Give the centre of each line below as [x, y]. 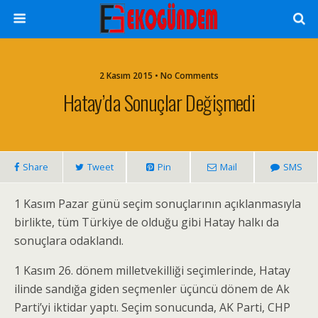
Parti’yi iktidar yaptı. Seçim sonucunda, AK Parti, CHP [152, 307]
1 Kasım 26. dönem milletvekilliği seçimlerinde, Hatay [152, 270]
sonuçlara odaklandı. [69, 241]
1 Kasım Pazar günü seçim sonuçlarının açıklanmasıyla [158, 204]
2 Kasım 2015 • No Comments [159, 76]
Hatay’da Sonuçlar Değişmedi [159, 102]
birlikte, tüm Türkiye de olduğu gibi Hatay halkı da [147, 222]
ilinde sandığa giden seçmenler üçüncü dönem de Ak [152, 289]
